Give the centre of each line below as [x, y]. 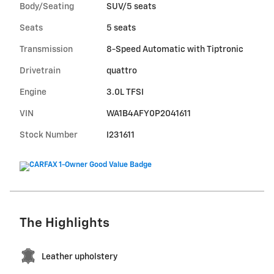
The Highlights [65, 223]
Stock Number [49, 135]
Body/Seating [47, 6]
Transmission [46, 49]
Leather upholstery [80, 257]
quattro [121, 71]
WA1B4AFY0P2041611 [148, 113]
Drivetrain [40, 71]
